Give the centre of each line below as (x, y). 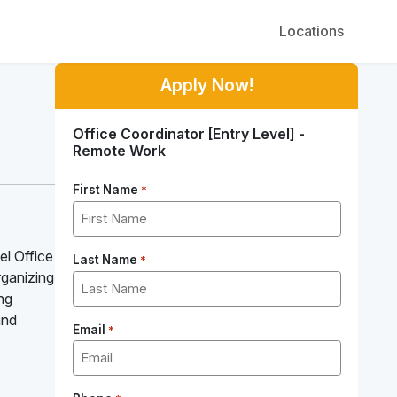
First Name (105, 190)
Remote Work (119, 151)
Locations (311, 31)
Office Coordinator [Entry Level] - (188, 134)
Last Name (105, 259)
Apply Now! (206, 86)
